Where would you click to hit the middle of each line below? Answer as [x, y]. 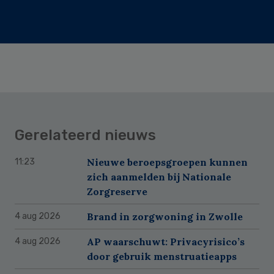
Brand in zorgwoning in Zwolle [165, 216]
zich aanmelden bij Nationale [159, 176]
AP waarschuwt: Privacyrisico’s [166, 241]
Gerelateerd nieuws [85, 135]
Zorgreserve [117, 191]
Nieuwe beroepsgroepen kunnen [167, 162]
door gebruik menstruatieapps [162, 256]
